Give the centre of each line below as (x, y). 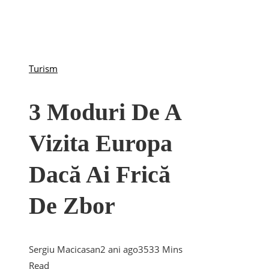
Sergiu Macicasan (65, 249)
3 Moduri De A (105, 112)
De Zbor (72, 206)
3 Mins (168, 249)
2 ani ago (119, 249)
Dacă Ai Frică (100, 175)
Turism (43, 68)
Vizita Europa (101, 144)
